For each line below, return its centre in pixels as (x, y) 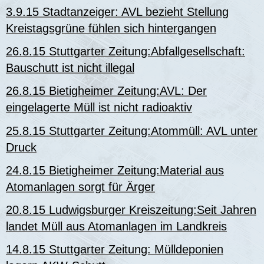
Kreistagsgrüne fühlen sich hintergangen (111, 29)
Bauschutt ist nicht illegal (70, 68)
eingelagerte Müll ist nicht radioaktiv (99, 108)
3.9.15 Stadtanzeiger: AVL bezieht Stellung (117, 12)
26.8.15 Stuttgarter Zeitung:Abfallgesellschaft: (126, 52)
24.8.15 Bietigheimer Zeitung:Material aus (115, 170)
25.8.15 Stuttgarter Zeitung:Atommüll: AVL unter (132, 131)
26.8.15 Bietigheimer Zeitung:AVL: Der (106, 91)
